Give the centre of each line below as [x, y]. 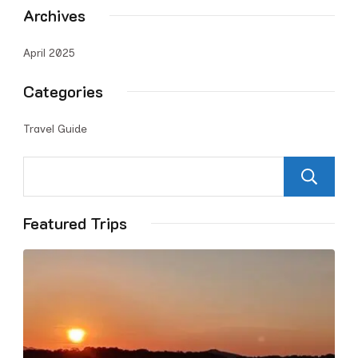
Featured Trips [75, 223]
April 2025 [49, 53]
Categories [63, 91]
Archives [54, 15]
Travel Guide [55, 129]
